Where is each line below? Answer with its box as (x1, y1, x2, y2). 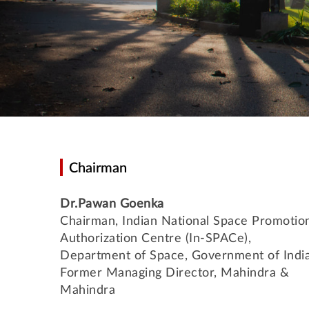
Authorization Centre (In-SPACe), (60, 232, 251, 245)
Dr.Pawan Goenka (60, 198, 164, 210)
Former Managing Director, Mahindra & (60, 267, 289, 279)
